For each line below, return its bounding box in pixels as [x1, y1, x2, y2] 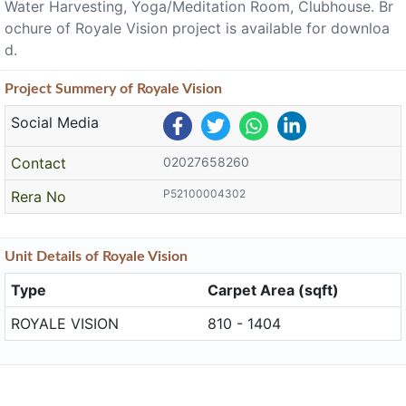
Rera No [11, 188, 67, 206]
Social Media [11, 113, 100, 131]
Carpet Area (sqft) [208, 281, 340, 299]
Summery [55, 82, 116, 96]
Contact [11, 154, 67, 172]
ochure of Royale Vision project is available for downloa [5, 19, 390, 37]
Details [36, 249, 82, 264]
